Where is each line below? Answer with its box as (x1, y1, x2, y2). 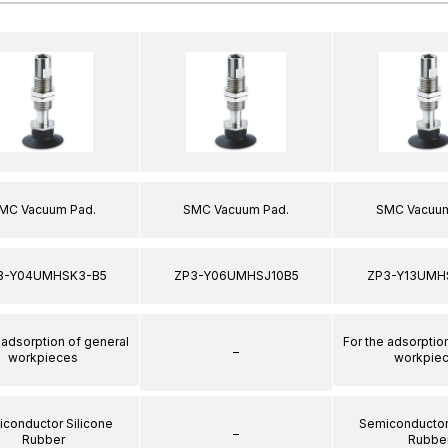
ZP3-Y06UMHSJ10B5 (173, 267, 299, 283)
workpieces (8, 349, 78, 365)
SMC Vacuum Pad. (183, 201, 289, 217)
